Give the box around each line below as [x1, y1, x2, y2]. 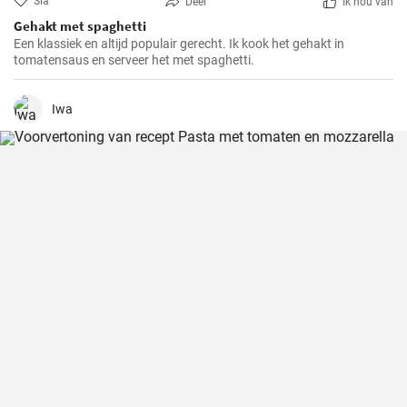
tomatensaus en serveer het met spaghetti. [14, 53, 254, 67]
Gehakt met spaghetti [14, 17, 146, 35]
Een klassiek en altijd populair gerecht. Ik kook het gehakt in [14, 36, 344, 51]
